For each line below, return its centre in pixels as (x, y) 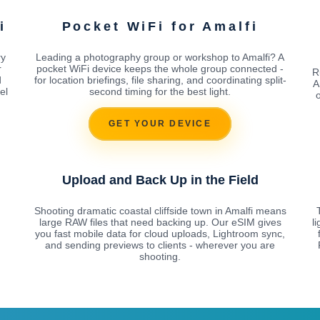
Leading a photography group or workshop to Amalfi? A (160, 57)
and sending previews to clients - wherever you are (160, 245)
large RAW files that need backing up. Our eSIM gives (160, 222)
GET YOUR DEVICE (160, 124)
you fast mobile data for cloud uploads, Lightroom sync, (160, 233)
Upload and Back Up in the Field (160, 180)
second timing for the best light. (160, 91)
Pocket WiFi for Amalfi (160, 26)
